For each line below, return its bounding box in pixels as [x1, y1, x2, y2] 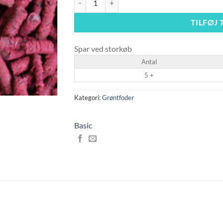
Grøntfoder [102, 93, 134, 102]
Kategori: [74, 93, 102, 102]
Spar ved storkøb [74, 44, 132, 54]
